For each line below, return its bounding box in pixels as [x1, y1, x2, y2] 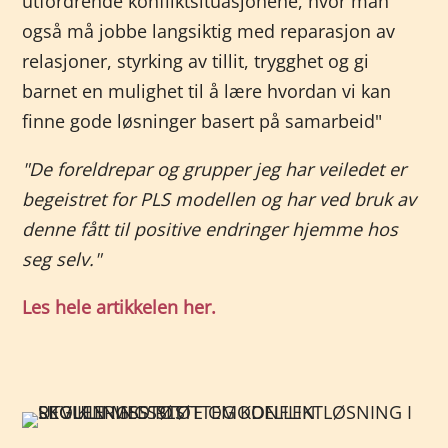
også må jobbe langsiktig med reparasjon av [22, 19, 396, 43]
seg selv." [22, 247, 102, 271]
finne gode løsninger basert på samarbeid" [22, 109, 383, 133]
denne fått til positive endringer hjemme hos [22, 217, 399, 241]
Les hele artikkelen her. [22, 295, 217, 319]
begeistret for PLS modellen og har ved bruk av [22, 187, 417, 211]
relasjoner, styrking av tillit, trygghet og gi [22, 49, 370, 73]
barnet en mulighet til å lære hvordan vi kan [22, 79, 392, 103]
